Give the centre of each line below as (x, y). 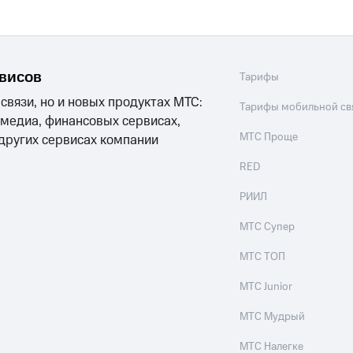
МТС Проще (269, 137)
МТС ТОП (263, 257)
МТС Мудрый (273, 317)
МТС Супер (268, 227)
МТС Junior (266, 287)
